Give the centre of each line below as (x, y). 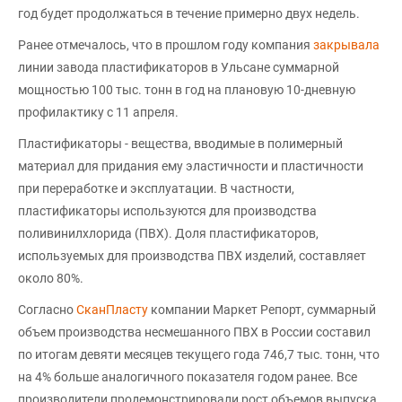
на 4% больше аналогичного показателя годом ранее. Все (188, 376)
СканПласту (114, 309)
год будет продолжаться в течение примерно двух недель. (189, 13)
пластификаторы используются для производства (167, 210)
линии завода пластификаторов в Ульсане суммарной (179, 67)
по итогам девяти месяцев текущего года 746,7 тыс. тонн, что (199, 354)
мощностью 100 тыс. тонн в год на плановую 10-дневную (187, 89)
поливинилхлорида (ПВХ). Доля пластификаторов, (168, 233)
